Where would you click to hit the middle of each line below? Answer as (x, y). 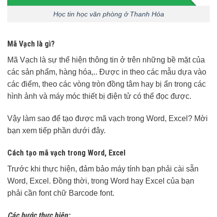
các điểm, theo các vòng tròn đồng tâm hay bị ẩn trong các (107, 84)
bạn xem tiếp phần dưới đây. (56, 131)
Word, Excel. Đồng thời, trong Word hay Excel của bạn (101, 181)
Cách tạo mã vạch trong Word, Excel (66, 153)
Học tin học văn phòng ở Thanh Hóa (108, 14)
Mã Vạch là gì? (31, 44)
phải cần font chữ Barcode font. (61, 193)
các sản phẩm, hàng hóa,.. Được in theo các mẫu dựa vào (107, 72)
